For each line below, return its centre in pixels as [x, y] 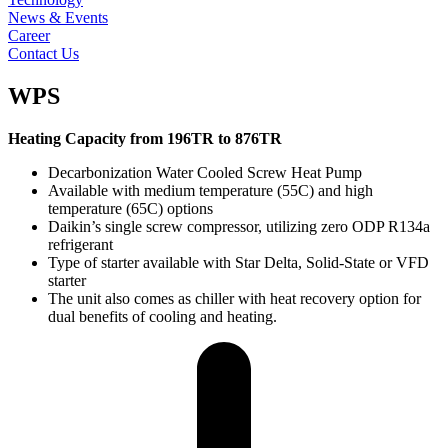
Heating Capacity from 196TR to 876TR [145, 138]
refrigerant [80, 244]
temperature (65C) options [130, 208]
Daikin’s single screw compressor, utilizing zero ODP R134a [239, 226]
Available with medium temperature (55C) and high [210, 190]
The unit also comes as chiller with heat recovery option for [234, 298]
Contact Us [43, 53]
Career [29, 35]
